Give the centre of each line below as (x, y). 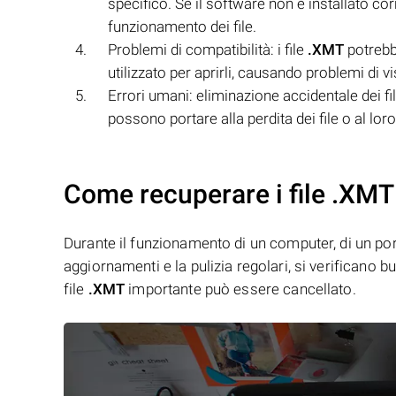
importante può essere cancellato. (240, 289)
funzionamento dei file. (182, 27)
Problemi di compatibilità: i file (208, 49)
